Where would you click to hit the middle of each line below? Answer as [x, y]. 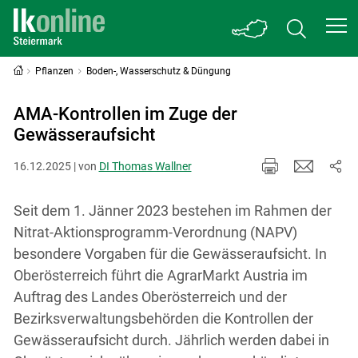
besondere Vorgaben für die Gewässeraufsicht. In [170, 253]
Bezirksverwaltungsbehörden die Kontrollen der [163, 318]
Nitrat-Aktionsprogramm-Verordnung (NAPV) [155, 232]
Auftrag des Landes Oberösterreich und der [150, 296]
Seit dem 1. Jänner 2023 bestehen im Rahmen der [172, 210]
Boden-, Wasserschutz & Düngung [159, 71]
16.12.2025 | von [56, 166]
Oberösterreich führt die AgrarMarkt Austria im [160, 275]
